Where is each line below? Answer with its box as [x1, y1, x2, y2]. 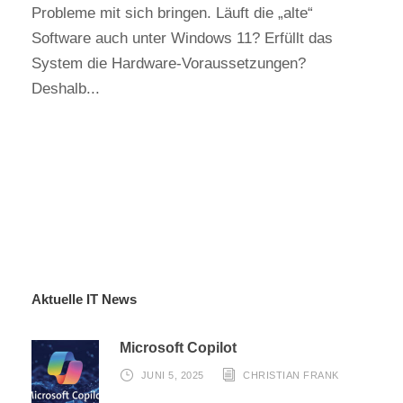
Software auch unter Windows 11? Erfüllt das [31, 30, 333, 47]
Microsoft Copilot [120, 340, 237, 355]
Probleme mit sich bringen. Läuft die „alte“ [31, 4, 313, 22]
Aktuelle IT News [31, 291, 137, 307]
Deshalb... [31, 80, 100, 97]
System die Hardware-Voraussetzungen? [31, 55, 306, 72]
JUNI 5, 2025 [140, 370, 204, 381]
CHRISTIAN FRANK [243, 370, 339, 381]
